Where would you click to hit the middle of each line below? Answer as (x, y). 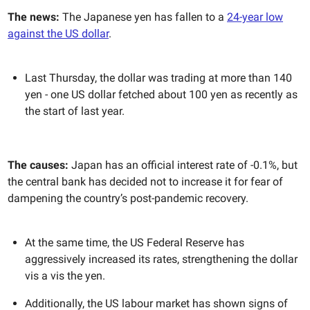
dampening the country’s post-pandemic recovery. (128, 198)
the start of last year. (75, 111)
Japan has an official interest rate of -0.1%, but (184, 165)
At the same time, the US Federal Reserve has (135, 242)
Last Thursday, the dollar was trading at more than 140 (158, 77)
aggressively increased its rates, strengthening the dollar (161, 259)
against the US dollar (58, 33)
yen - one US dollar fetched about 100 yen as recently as (161, 94)
